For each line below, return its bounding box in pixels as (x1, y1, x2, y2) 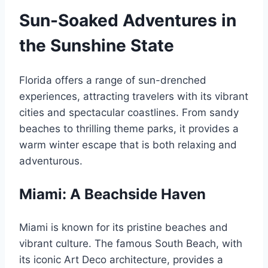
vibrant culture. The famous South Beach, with (19, 237, 242, 249)
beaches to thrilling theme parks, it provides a (19, 122, 239, 135)
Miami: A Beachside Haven (19, 185, 206, 203)
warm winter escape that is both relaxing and (19, 138, 237, 151)
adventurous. (19, 154, 83, 167)
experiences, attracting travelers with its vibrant (19, 90, 248, 102)
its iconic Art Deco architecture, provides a (19, 253, 223, 266)
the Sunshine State (19, 35, 174, 56)
